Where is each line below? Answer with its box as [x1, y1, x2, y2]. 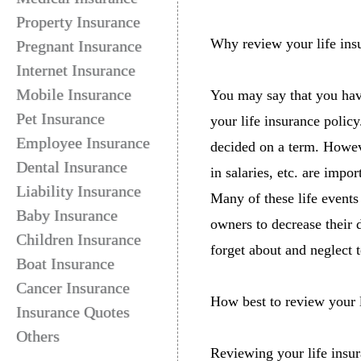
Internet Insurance [16, 61, 135, 79]
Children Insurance [16, 230, 141, 248]
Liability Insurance [16, 182, 141, 200]
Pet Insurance [16, 110, 105, 127]
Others [16, 327, 60, 345]
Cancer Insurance [16, 279, 130, 297]
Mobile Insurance [16, 85, 131, 103]
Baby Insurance [16, 206, 118, 224]
